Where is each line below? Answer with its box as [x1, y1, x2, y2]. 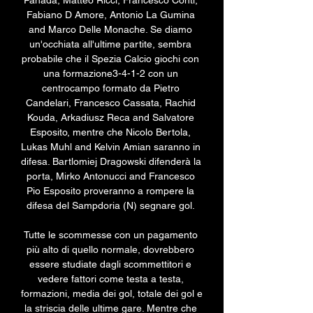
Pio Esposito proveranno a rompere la [27, 185, 194, 197]
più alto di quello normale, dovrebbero [27, 244, 194, 256]
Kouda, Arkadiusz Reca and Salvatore [27, 112, 194, 124]
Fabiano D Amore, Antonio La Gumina [26, 9, 195, 21]
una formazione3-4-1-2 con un [43, 68, 178, 80]
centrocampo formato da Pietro [41, 82, 180, 94]
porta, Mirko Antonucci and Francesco [26, 170, 195, 182]
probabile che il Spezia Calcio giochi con [22, 53, 199, 65]
